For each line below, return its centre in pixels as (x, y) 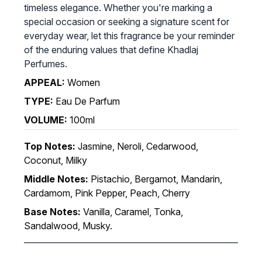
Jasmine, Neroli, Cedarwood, (138, 146)
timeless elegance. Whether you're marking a (118, 7)
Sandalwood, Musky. (68, 225)
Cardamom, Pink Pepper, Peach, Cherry (107, 193)
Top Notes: (49, 146)
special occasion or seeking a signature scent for (126, 21)
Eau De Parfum (87, 101)
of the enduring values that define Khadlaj (111, 49)
